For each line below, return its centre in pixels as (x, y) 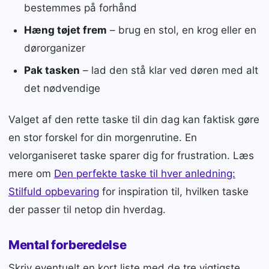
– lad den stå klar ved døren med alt (169, 70)
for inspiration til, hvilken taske (174, 191)
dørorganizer (54, 48)
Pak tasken (52, 70)
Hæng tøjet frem (65, 30)
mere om (31, 173)
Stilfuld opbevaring (54, 191)
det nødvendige (62, 88)
